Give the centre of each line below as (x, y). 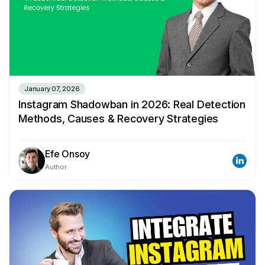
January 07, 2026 (52, 89)
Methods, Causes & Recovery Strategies (119, 119)
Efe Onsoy (68, 154)
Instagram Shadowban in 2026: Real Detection (132, 105)
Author (56, 167)
